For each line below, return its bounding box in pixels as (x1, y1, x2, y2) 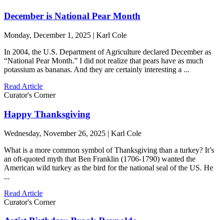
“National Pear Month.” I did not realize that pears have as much (4, 56, 203, 65)
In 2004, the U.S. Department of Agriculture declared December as (4, 48, 211, 56)
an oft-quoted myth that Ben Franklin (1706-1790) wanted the (4, 154, 195, 163)
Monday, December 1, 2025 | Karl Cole (4, 31, 127, 40)
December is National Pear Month (4, 11, 140, 22)
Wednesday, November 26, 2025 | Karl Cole (4, 129, 141, 137)
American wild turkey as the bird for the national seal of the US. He (4, 163, 213, 172)
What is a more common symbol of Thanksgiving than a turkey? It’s (4, 145, 214, 154)
